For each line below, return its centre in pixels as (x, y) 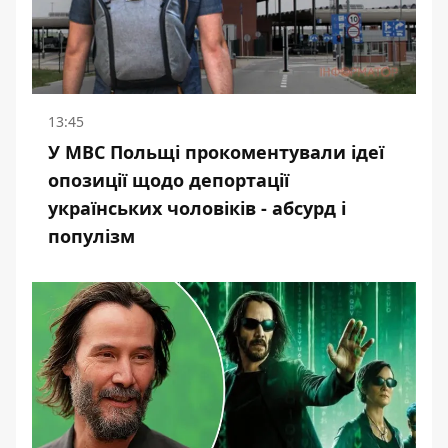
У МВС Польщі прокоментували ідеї (216, 152)
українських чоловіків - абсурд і (197, 208)
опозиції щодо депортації (168, 180)
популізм (91, 236)
